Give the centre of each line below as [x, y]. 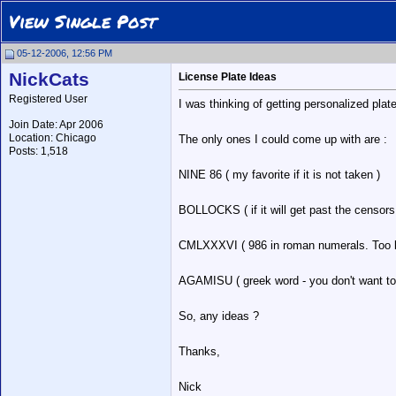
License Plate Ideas [228, 77]
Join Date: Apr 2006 [56, 125]
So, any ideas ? [219, 316]
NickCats [49, 80]
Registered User [48, 99]
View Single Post [83, 21]
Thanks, [199, 352]
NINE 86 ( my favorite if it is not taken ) [279, 175]
